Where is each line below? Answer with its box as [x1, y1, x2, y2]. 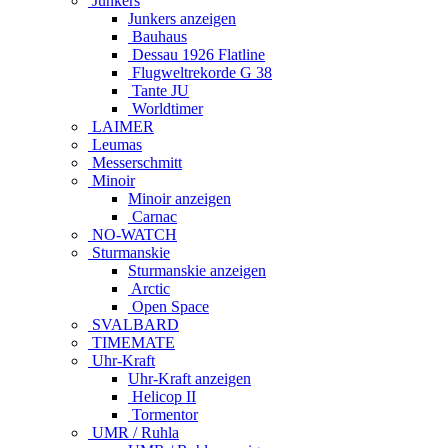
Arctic [128, 279, 170, 297]
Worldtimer [128, 99, 203, 117]
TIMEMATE [88, 333, 175, 351]
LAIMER [88, 117, 154, 135]
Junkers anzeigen [128, 9, 236, 27]
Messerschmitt [88, 153, 182, 171]
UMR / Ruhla [88, 423, 179, 441]
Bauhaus [128, 27, 187, 45]
